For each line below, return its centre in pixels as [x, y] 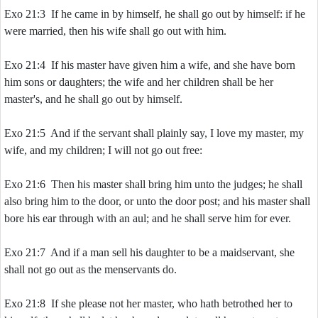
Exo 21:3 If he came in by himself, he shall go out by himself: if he [155, 14]
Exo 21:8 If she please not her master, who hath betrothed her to [148, 303]
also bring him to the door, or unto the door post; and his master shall [157, 201]
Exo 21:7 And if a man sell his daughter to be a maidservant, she [149, 252]
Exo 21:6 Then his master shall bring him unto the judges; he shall [153, 184]
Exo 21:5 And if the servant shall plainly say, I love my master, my [154, 133]
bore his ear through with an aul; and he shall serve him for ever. [148, 218]
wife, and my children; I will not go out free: [103, 150]
